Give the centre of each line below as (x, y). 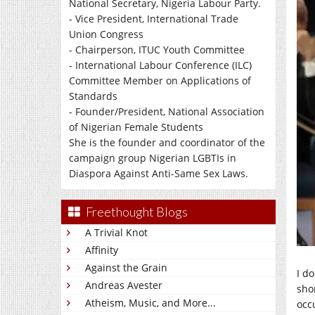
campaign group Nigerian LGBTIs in (153, 158)
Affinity (102, 250)
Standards (93, 96)
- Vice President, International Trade (154, 19)
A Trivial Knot (116, 232)
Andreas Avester (124, 285)
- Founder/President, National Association (167, 111)
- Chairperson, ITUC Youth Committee (157, 50)
